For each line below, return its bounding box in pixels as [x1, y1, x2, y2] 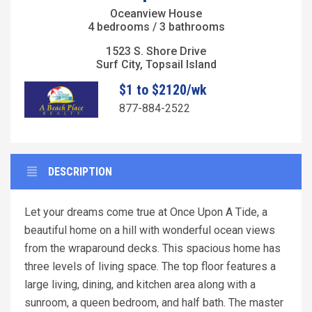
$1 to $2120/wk [118, 81, 207, 98]
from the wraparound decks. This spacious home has [24, 242, 281, 256]
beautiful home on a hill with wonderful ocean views [24, 224, 275, 237]
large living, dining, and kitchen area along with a [24, 278, 256, 292]
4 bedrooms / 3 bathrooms [87, 19, 225, 33]
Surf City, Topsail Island [95, 57, 217, 71]
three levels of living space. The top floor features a [24, 260, 276, 274]
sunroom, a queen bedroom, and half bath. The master [24, 296, 283, 310]
